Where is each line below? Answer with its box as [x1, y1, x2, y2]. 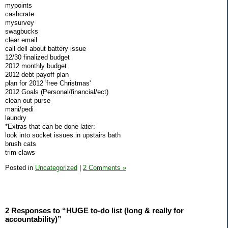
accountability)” [5, 215, 62, 224]
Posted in [5, 163, 35, 172]
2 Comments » [83, 163, 126, 172]
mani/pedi [5, 105, 34, 113]
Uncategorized [35, 163, 77, 172]
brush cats [5, 139, 36, 148]
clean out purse [5, 96, 50, 104]
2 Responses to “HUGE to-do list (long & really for [5, 206, 184, 215]
